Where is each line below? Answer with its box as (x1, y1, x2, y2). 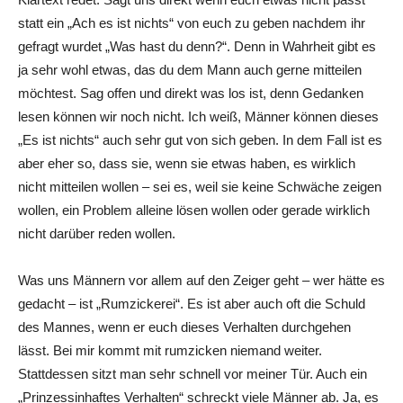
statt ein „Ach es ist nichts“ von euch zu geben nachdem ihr (18, 14, 365, 31)
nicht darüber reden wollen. (18, 225, 175, 241)
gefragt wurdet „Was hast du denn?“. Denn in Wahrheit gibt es (18, 38, 376, 54)
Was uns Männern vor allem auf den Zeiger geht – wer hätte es (18, 272, 385, 288)
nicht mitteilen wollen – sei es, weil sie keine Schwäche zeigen (18, 178, 381, 194)
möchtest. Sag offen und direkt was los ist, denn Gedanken (18, 85, 363, 101)
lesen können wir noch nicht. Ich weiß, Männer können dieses (18, 108, 379, 124)
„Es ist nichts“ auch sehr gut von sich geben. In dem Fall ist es (18, 131, 382, 148)
